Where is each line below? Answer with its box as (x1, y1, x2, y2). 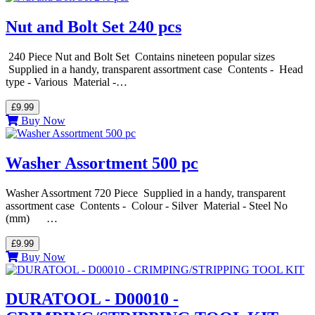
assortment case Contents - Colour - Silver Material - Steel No (6, 199, 288, 212)
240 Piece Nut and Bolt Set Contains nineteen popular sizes (6, 50, 275, 63)
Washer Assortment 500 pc (6, 153, 198, 172)
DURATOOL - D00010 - (6, 290, 179, 309)
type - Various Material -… (6, 75, 127, 88)
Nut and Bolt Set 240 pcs (6, 17, 181, 36)
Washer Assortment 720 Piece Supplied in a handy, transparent (6, 186, 285, 199)
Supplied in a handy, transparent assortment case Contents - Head (6, 63, 303, 75)
